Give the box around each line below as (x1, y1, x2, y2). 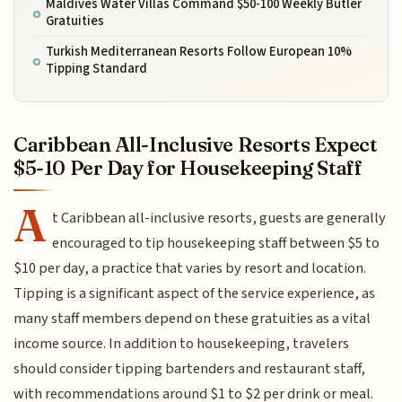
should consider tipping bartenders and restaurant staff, (13, 358, 366, 380)
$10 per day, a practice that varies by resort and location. (13, 258, 367, 280)
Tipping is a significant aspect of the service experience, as (13, 283, 376, 305)
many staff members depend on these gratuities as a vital (13, 308, 371, 330)
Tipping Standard (45, 59, 147, 79)
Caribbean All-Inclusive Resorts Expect (13, 132, 378, 158)
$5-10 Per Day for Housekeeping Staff (13, 155, 363, 181)
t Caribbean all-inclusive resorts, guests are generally (52, 207, 387, 230)
